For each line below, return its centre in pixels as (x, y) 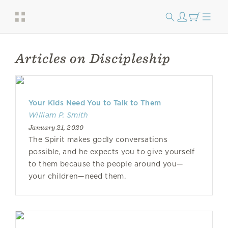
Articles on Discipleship (93, 58)
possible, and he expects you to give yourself (112, 152)
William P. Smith (59, 115)
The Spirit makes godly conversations (98, 139)
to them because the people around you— (106, 164)
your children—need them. (77, 176)
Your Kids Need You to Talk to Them (95, 103)
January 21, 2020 (56, 127)
